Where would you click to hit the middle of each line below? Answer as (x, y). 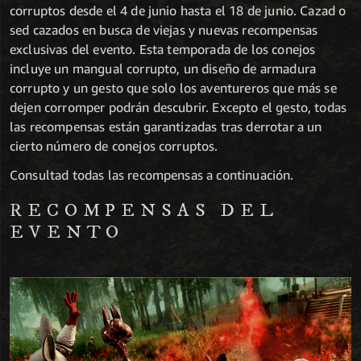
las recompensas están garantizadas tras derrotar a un (166, 127)
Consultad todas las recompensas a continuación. (152, 175)
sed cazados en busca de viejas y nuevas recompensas (164, 30)
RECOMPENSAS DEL (144, 211)
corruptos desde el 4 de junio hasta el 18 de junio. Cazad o (178, 11)
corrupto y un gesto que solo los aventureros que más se (173, 88)
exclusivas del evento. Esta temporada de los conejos (163, 50)
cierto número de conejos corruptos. (114, 146)
